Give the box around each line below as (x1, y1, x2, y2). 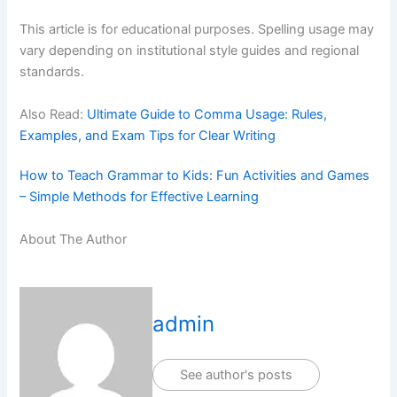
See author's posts (180, 367, 293, 384)
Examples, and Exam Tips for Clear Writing (19, 127, 276, 144)
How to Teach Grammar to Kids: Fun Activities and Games (19, 167, 370, 184)
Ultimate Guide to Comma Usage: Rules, (87, 105, 328, 122)
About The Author (19, 230, 128, 247)
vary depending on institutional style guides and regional (19, 43, 360, 59)
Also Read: (19, 105, 88, 122)
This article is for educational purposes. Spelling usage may (19, 21, 375, 38)
